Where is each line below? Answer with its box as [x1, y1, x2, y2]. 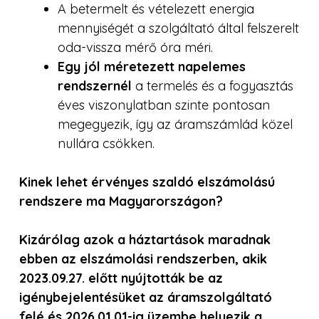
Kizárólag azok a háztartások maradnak [19, 231, 271, 248]
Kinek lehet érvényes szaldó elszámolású [19, 173, 275, 190]
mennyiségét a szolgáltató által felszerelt [58, 19, 299, 36]
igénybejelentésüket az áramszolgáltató [19, 288, 272, 305]
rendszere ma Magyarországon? [19, 192, 223, 209]
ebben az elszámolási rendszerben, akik [19, 250, 267, 267]
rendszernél [58, 77, 135, 94]
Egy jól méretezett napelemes [58, 58, 246, 75]
